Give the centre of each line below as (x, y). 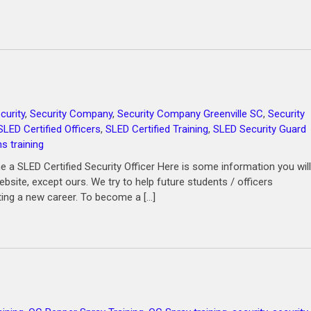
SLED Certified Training (157, 129)
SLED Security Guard (260, 129)
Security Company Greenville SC (190, 114)
